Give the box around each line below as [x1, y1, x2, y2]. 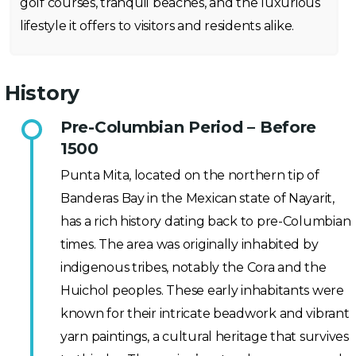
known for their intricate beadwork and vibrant [60, 306, 350, 321]
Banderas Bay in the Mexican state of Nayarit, [60, 191, 335, 206]
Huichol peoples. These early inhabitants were [60, 283, 344, 298]
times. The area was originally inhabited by [60, 237, 319, 252]
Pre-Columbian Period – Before [60, 118, 317, 137]
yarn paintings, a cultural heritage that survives [60, 329, 349, 344]
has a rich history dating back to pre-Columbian [60, 214, 351, 229]
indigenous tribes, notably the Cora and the [60, 260, 327, 275]
